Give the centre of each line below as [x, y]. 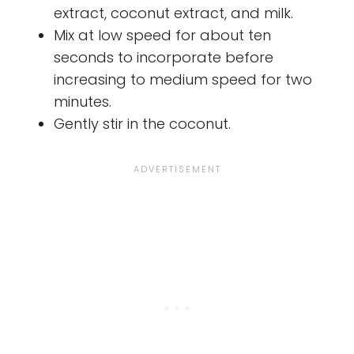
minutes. [83, 101]
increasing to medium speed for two [183, 79]
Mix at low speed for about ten [162, 35]
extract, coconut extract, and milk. [173, 13]
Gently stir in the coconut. [142, 123]
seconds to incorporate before [164, 57]
